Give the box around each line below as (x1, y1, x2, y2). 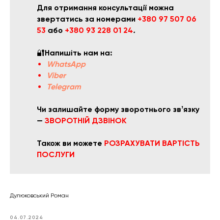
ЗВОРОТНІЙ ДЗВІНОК (45, 116, 127, 126)
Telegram (47, 82, 81, 92)
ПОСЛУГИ (37, 150, 75, 160)
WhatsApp (47, 59, 85, 69)
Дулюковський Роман (10, 192, 69, 199)
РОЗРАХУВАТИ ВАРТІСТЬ (104, 138, 200, 148)
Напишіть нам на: (45, 48, 112, 58)
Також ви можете (37, 138, 104, 148)
